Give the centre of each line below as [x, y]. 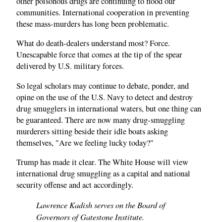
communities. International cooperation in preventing [103, 12]
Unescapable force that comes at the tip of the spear [99, 55]
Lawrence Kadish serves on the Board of [101, 204]
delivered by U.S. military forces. [70, 66]
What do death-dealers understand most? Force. [93, 43]
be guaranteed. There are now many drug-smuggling [101, 120]
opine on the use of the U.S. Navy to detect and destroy [105, 97]
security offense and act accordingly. [75, 185]
